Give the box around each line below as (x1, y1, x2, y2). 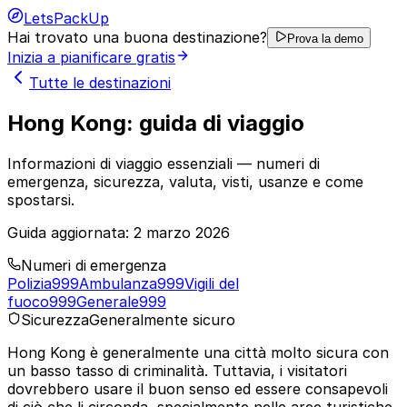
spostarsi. (7, 190, 74, 209)
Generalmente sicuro (88, 310, 235, 329)
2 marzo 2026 (134, 223, 230, 242)
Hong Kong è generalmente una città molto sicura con (7, 342, 389, 362)
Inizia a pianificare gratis (7, 48, 175, 66)
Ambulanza (79, 273, 157, 293)
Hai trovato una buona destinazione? (7, 28, 267, 46)
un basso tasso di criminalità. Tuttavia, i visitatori (7, 361, 347, 380)
